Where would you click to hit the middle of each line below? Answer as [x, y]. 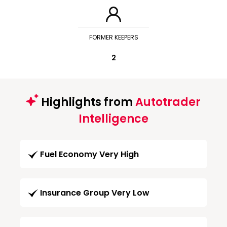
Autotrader [168, 102]
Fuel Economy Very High [89, 155]
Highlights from [87, 102]
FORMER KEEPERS [113, 37]
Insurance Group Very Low [95, 193]
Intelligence [113, 119]
